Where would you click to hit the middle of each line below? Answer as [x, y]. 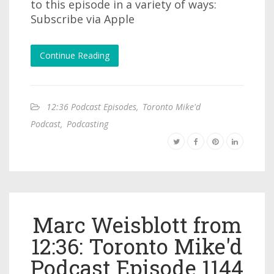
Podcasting [87, 124]
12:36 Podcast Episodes [91, 107]
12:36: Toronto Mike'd [137, 246]
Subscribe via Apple [83, 19]
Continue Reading [75, 55]
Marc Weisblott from [137, 224]
